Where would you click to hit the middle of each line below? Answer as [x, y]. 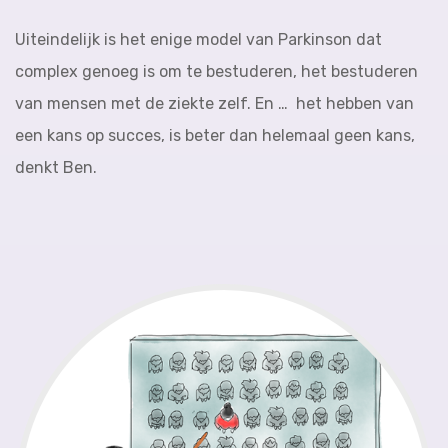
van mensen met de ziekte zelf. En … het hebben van [214, 103]
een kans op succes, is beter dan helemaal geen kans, [215, 135]
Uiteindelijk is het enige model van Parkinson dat [198, 39]
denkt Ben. [56, 167]
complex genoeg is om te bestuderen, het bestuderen [216, 71]
